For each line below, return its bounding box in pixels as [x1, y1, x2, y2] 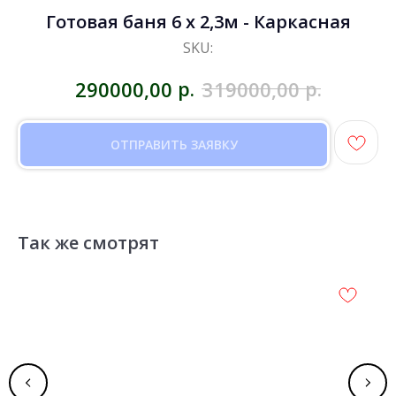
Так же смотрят [18, 231, 159, 255]
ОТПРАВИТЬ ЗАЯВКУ [110, 136, 238, 154]
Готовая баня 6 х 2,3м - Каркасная [45, 10, 351, 34]
